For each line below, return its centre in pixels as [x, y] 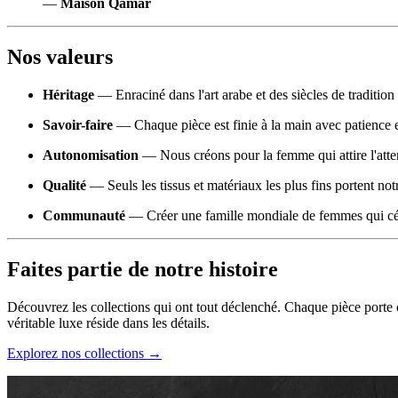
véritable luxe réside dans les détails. [108, 322]
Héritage [68, 95]
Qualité [64, 186]
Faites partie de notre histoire [143, 269]
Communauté [84, 216]
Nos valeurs [60, 57]
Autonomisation [91, 155]
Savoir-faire [78, 125]
